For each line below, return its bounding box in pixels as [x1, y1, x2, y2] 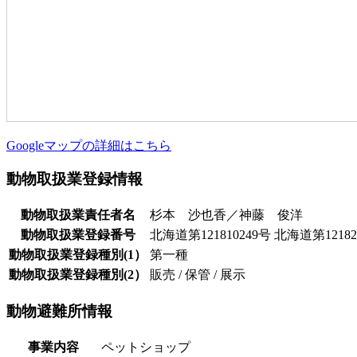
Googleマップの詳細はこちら [6, 138, 171, 152]
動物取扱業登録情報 [6, 171, 143, 188]
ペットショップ [101, 339, 190, 354]
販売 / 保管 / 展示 [150, 268, 245, 282]
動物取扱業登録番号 [20, 228, 135, 242]
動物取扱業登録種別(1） [9, 248, 147, 262]
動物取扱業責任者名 [20, 208, 135, 222]
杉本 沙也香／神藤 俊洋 [150, 208, 303, 222]
